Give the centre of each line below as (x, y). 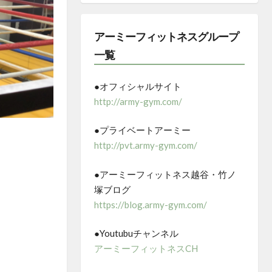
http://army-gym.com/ (138, 101)
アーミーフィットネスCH (146, 248)
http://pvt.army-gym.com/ (146, 145)
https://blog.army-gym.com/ (151, 204)
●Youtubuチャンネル (137, 233)
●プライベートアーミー (143, 130)
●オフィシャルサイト (138, 86)
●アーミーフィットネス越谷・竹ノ (165, 174)
